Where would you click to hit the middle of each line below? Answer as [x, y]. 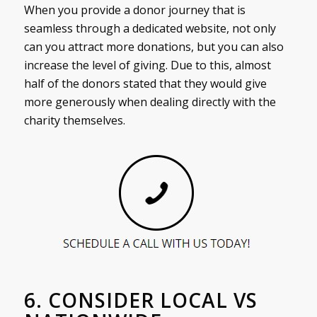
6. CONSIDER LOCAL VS [140, 300]
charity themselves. [74, 120]
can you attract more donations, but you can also [154, 46]
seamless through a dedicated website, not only [150, 28]
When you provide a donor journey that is [134, 10]
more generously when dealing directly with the [150, 102]
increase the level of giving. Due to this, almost [147, 65]
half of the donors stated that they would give [145, 83]
